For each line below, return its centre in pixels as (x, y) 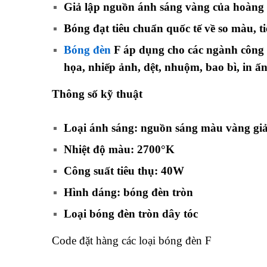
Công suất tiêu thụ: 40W (124, 170)
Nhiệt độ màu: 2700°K (119, 149)
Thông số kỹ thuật (97, 94)
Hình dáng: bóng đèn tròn (128, 192)
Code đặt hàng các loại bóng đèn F (132, 240)
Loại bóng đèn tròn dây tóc (131, 213)
